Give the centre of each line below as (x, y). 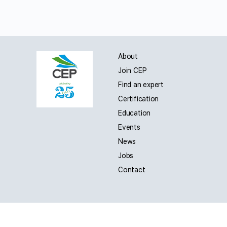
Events (129, 127)
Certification (139, 99)
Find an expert (141, 85)
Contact (132, 170)
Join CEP (133, 71)
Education (135, 113)
